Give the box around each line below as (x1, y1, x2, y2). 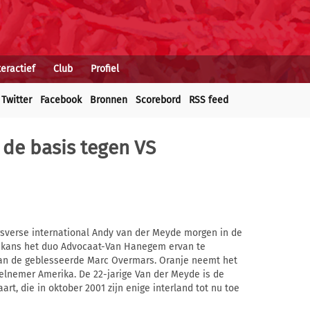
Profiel (91, 63, 119, 75)
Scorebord (136, 94, 181, 106)
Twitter (1, 94, 32, 106)
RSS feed (189, 94, 228, 106)
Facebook (40, 94, 82, 106)
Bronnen (90, 94, 127, 106)
